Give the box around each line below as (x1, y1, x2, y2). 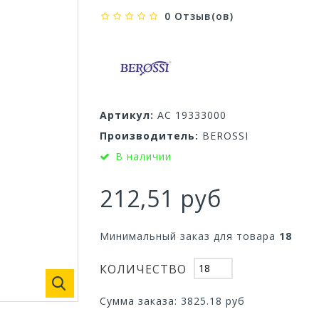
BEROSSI (202, 128, 249, 142)
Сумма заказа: (99, 293, 181, 308)
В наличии (115, 149, 172, 163)
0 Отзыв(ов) (164, 9, 234, 23)
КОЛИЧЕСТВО (99, 261, 187, 278)
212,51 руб (99, 182, 221, 214)
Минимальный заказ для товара (99, 229, 279, 243)
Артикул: (99, 108, 154, 122)
